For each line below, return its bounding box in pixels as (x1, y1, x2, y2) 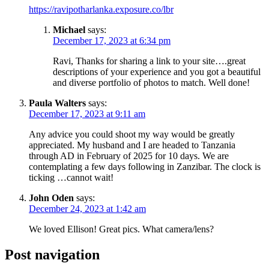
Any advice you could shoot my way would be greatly (29, 128, 235, 139)
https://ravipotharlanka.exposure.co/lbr (29, 4, 174, 14)
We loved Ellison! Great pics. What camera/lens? (29, 223, 214, 234)
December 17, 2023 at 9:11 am (29, 108, 145, 119)
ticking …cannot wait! (29, 172, 113, 183)
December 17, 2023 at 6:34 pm (53, 35, 171, 46)
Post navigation (5, 246, 100, 262)
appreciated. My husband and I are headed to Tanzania (29, 139, 235, 150)
